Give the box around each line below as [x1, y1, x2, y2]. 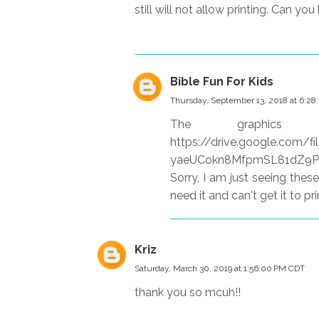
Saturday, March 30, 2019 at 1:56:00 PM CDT [135, 263, 305, 273]
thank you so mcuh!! [135, 285, 241, 299]
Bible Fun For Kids [170, 74, 273, 88]
